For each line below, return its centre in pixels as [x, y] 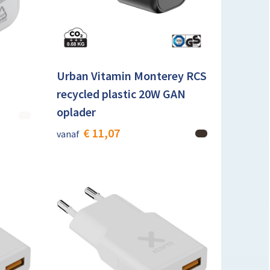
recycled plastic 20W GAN [121, 93]
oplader [76, 111]
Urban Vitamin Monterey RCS [131, 75]
